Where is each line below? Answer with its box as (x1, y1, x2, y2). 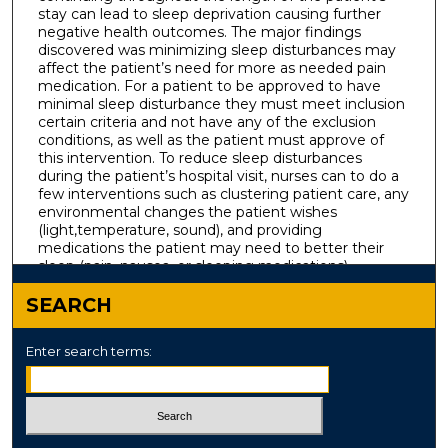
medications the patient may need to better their (37, 239, 384, 258)
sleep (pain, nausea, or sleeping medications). (37, 257, 351, 276)
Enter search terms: (26, 342, 153, 359)
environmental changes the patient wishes (37, 203, 337, 222)
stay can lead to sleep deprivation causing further (37, 5, 381, 24)
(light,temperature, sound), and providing (37, 221, 322, 240)
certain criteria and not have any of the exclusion (37, 113, 376, 132)
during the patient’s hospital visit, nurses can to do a (37, 167, 399, 186)
